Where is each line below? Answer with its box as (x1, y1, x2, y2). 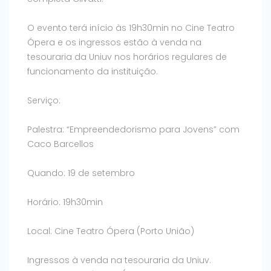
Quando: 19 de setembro (27, 167, 135, 180)
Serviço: (27, 94, 60, 107)
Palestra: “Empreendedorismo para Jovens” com (27, 123, 240, 136)
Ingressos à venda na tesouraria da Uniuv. (27, 254, 211, 267)
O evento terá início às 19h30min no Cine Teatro (27, 22, 235, 34)
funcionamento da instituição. (27, 65, 158, 78)
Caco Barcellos (27, 138, 94, 151)
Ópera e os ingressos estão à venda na (27, 36, 201, 49)
